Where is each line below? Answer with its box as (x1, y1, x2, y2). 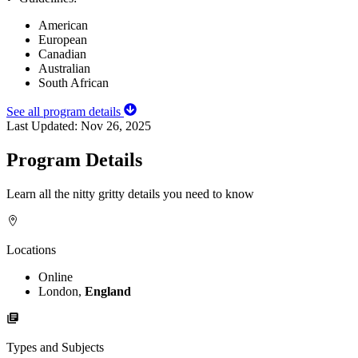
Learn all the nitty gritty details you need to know (6, 186, 254, 201)
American (38, 18, 88, 33)
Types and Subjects (6, 340, 104, 354)
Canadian (38, 47, 86, 62)
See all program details (6, 105, 124, 119)
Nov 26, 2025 (81, 119, 151, 133)
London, (38, 284, 85, 298)
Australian (38, 62, 90, 76)
